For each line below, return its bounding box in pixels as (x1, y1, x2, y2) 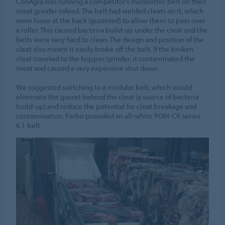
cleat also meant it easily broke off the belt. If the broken (16, 44, 194, 54)
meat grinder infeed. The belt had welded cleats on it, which (16, 6, 204, 16)
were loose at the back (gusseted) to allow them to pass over (16, 15, 206, 25)
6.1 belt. (16, 120, 42, 130)
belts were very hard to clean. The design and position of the (16, 34, 204, 44)
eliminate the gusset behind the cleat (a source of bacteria (16, 91, 199, 101)
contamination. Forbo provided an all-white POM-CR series (16, 110, 201, 121)
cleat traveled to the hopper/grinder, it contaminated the (16, 53, 195, 63)
